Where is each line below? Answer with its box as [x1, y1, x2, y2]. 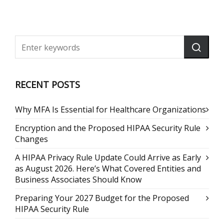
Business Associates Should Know [15, 174, 141, 185]
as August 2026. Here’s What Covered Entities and [15, 163, 201, 174]
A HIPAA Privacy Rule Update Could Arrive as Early [15, 152, 201, 163]
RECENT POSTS [15, 78, 80, 90]
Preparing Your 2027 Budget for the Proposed [15, 192, 189, 203]
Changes [15, 133, 48, 144]
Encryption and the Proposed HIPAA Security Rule [15, 122, 200, 133]
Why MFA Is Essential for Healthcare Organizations [15, 104, 206, 115]
